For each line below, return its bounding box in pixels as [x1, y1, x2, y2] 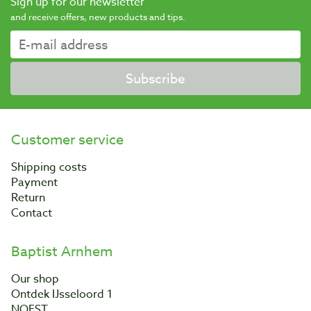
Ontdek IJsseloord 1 [11, 286, 112, 303]
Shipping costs [11, 159, 87, 176]
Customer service [11, 130, 124, 150]
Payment [11, 174, 58, 191]
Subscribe [126, 69, 185, 87]
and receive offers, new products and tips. [10, 10, 185, 23]
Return [11, 190, 45, 206]
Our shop [11, 271, 59, 287]
